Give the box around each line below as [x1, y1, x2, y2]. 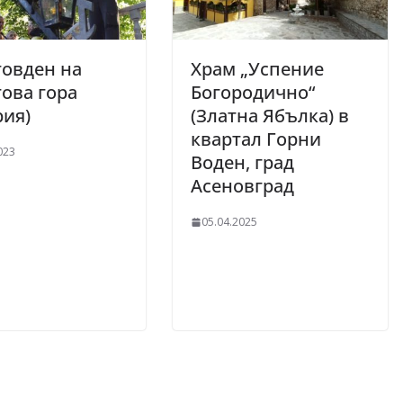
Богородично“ [191, 80, 315, 105]
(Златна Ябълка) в [191, 103, 349, 129]
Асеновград [191, 174, 294, 199]
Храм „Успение [191, 57, 324, 82]
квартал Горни [191, 127, 321, 152]
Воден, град [191, 150, 294, 175]
